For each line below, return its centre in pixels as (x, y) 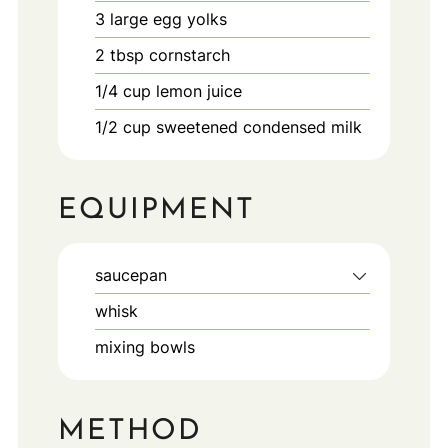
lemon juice (198, 90)
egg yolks (189, 18)
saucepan (130, 275)
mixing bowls (144, 347)
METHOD (129, 431)
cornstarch (189, 54)
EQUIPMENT (156, 211)
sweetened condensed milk (258, 126)
